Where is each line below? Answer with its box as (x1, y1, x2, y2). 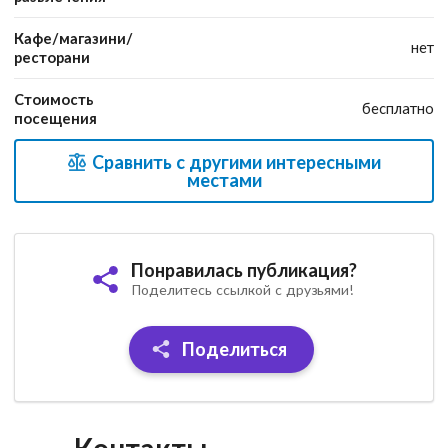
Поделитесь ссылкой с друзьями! (131, 281, 353, 299)
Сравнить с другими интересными (88, 150, 382, 173)
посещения (14, 108, 97, 127)
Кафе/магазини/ (14, 28, 133, 47)
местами (186, 168, 262, 191)
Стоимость (14, 89, 94, 108)
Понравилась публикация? (131, 259, 357, 282)
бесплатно (362, 98, 434, 117)
